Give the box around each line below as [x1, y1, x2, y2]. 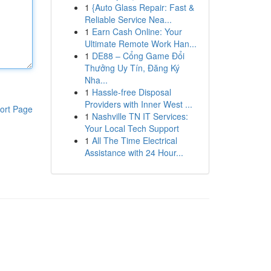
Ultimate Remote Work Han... [84, 38, 197, 50]
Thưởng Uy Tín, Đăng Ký [84, 62, 180, 74]
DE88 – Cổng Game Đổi [91, 50, 184, 62]
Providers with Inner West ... [84, 98, 192, 110]
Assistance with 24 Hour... [84, 146, 183, 158]
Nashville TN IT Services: [91, 110, 188, 122]
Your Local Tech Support [84, 122, 179, 134]
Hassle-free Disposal [91, 86, 171, 98]
